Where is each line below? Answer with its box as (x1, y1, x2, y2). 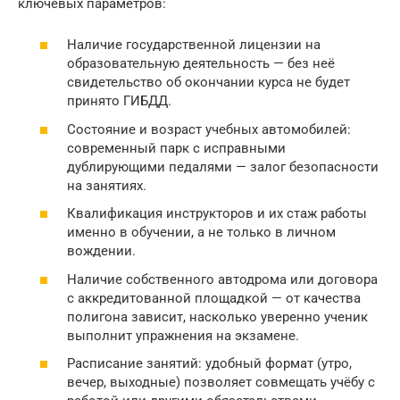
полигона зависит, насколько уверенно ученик (67, 308, 368, 325)
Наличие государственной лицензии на (67, 37, 321, 53)
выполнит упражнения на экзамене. (67, 327, 299, 344)
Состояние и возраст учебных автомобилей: (67, 121, 351, 137)
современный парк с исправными (67, 139, 286, 156)
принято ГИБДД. (67, 93, 171, 109)
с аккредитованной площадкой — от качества (67, 289, 361, 306)
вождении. (67, 243, 136, 259)
